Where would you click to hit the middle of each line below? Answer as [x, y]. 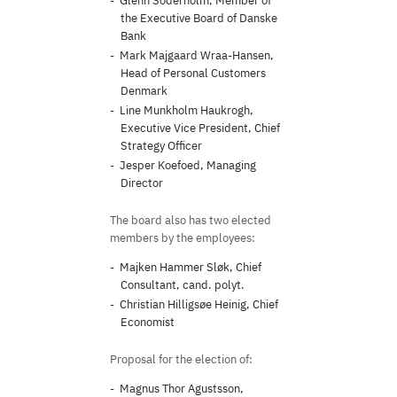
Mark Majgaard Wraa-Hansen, [197, 55]
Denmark [144, 91]
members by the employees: [183, 238]
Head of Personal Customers [193, 73]
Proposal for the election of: [181, 359]
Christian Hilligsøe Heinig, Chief [199, 304]
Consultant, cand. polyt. [183, 285]
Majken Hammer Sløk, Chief [191, 267]
